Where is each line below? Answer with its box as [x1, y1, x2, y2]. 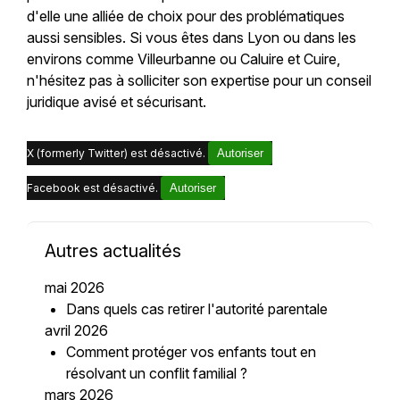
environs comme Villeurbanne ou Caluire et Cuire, [26, 50, 340, 69]
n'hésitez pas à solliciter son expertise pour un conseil [26, 71, 371, 90]
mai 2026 [44, 279, 104, 297]
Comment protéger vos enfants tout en [65, 343, 316, 362]
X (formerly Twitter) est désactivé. [26, 146, 208, 161]
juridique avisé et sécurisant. [26, 93, 206, 112]
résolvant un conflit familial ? [65, 364, 247, 383]
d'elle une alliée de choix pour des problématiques [26, 7, 345, 26]
